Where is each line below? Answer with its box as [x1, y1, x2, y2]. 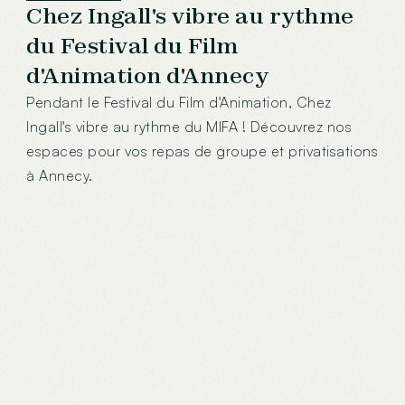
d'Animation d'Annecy [26, 61, 269, 89]
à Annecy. [26, 165, 93, 184]
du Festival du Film [26, 31, 239, 60]
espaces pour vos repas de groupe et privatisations [26, 141, 379, 160]
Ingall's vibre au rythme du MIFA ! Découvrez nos [26, 117, 353, 136]
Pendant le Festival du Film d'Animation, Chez [26, 92, 332, 111]
